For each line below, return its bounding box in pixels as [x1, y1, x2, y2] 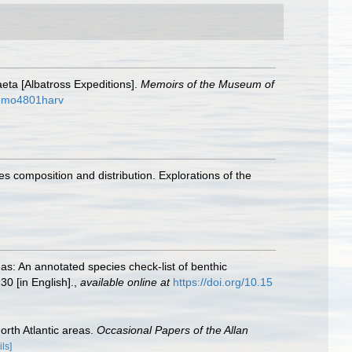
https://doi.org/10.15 [173, 276, 273, 288]
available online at [80, 276, 170, 288]
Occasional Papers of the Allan [97, 323, 248, 336]
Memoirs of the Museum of [141, 78, 274, 90]
